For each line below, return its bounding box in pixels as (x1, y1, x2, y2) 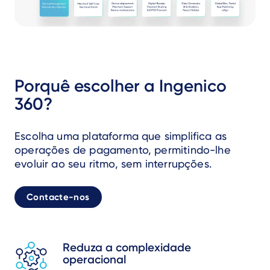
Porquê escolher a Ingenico (14, 76, 227, 96)
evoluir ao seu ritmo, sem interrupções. (14, 157, 212, 170)
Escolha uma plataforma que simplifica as (14, 130, 227, 142)
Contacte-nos (27, 192, 90, 202)
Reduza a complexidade (63, 240, 191, 254)
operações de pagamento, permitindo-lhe (14, 143, 231, 156)
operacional (63, 253, 126, 266)
